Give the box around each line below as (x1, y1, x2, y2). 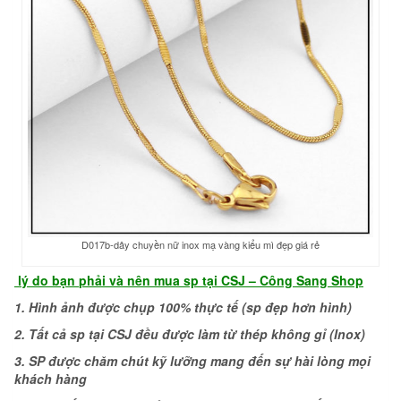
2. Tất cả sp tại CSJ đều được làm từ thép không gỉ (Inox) (14, 325, 365, 344)
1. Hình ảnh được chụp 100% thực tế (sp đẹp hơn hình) (14, 298, 352, 317)
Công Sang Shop (256, 271, 363, 290)
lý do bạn (14, 271, 75, 290)
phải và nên (79, 271, 154, 290)
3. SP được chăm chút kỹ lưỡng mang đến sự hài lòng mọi (14, 352, 371, 371)
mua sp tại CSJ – (154, 271, 256, 290)
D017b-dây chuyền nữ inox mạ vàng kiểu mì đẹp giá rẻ (81, 237, 320, 252)
